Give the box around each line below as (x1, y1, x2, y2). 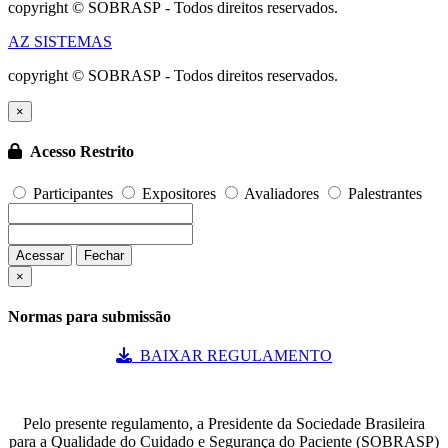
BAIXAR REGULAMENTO (132, 347, 332, 365)
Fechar (84, 247, 124, 263)
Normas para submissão (8, 307, 171, 325)
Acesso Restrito (22, 143, 134, 161)
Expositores (138, 184, 220, 202)
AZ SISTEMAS (8, 33, 112, 51)
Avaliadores (241, 184, 323, 202)
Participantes (29, 184, 117, 202)
